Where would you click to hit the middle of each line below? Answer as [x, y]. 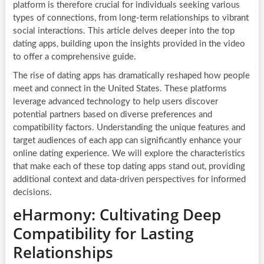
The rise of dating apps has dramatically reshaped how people [131, 75]
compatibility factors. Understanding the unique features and [129, 127]
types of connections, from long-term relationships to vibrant [131, 18]
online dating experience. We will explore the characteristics [129, 153]
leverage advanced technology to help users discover [115, 101]
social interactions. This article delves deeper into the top [123, 31]
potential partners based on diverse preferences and [112, 114]
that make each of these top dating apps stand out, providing [129, 166]
